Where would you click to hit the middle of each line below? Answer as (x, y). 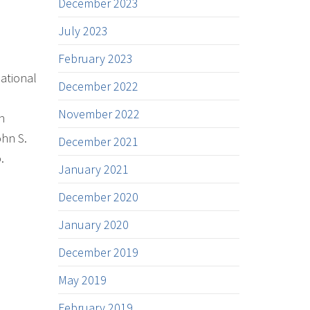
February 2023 (95, 58)
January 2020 (93, 225)
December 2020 (98, 197)
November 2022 (99, 114)
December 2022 (98, 86)
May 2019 (82, 280)
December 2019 (98, 252)
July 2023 (83, 31)
